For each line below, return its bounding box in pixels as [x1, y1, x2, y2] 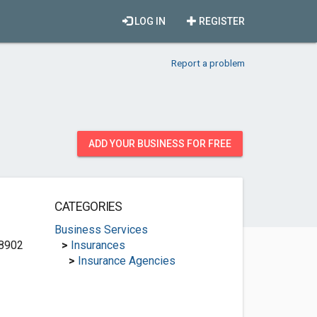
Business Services [54, 223, 148, 236]
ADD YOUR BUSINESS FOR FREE [88, 138, 231, 149]
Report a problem [171, 57, 245, 69]
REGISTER [197, 16, 245, 27]
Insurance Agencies [77, 254, 175, 267]
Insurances [70, 238, 125, 252]
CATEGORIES [54, 200, 122, 214]
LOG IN [132, 16, 166, 27]
